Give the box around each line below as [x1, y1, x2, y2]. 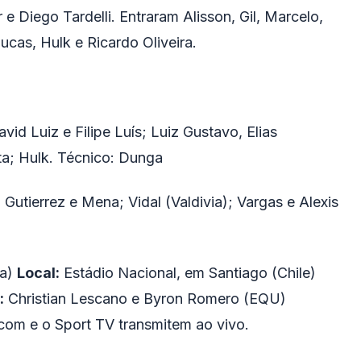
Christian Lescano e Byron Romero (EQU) [4, 289, 286, 307]
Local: [17, 263, 60, 281]
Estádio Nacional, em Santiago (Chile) [60, 263, 316, 281]
